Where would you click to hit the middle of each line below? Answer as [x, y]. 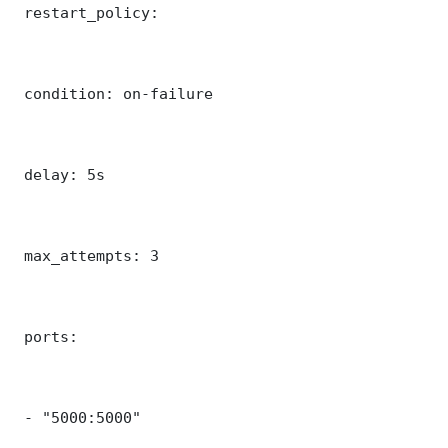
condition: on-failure [114, 93]
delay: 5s [60, 174]
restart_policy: [87, 12]
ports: [46, 336]
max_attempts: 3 [87, 255]
